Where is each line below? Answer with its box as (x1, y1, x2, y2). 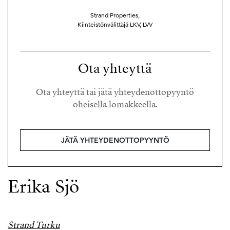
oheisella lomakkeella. (72, 99, 158, 110)
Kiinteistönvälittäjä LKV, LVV (78, 21, 152, 28)
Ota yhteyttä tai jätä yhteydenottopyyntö (36, 86, 194, 98)
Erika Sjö (8, 175, 79, 199)
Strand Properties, (90, 11, 140, 19)
